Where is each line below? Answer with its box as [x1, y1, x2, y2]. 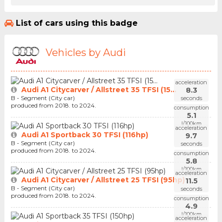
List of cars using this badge [15, 18, 138, 28]
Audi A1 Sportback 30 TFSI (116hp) [21, 130, 148, 139]
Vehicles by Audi [45, 46, 126, 58]
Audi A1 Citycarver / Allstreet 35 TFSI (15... [21, 85, 176, 94]
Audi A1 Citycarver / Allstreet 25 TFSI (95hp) [21, 175, 185, 184]
